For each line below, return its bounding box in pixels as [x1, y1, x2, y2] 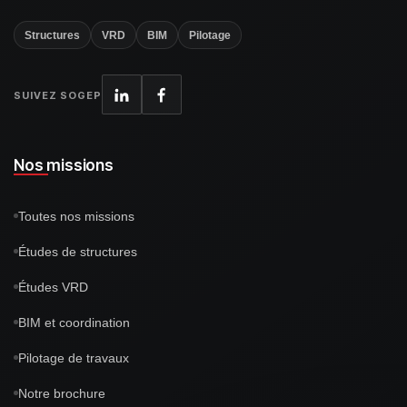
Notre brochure [18, 385, 105, 401]
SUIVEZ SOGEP [14, 89, 102, 103]
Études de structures [18, 243, 137, 259]
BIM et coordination [18, 314, 130, 330]
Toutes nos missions [18, 208, 134, 223]
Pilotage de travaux [18, 350, 129, 365]
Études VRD [18, 279, 88, 294]
